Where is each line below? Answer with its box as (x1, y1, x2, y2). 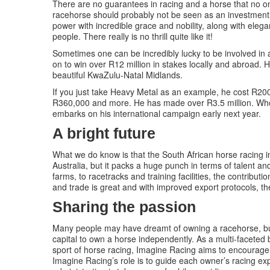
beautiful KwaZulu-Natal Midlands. (52, 69, 183, 81)
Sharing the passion (52, 199, 196, 215)
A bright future (52, 125, 155, 142)
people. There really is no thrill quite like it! (52, 30, 213, 42)
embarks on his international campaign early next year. (52, 107, 261, 119)
